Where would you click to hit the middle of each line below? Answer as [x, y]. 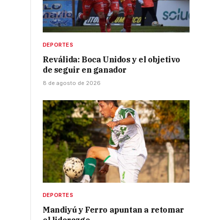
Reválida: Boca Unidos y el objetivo [112, 60]
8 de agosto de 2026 [72, 83]
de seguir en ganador [85, 70]
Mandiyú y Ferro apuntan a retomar [113, 210]
